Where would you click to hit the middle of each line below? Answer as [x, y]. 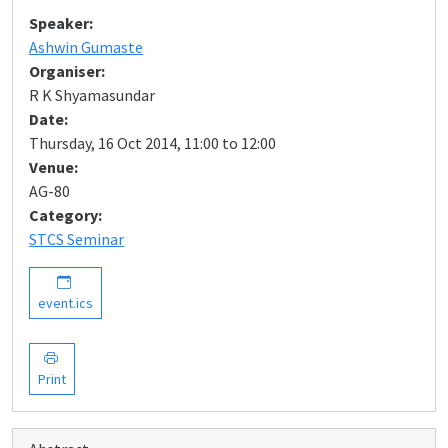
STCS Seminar [76, 239]
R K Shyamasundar [92, 95]
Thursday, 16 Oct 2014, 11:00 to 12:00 [152, 143]
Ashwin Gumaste [86, 47]
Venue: [53, 167]
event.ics [65, 303]
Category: [65, 215]
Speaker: [61, 23]
